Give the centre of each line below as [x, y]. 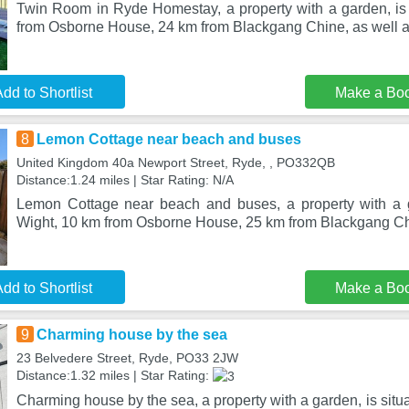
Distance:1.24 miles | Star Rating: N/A [125, 180]
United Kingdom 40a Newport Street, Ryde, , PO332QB [175, 163]
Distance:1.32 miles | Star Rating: [114, 375]
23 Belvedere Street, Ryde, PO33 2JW [127, 358]
